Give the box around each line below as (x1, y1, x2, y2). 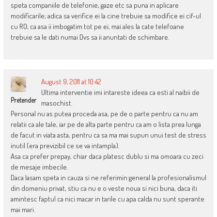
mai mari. (10, 204, 35, 214)
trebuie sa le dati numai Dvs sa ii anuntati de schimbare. (10, 32, 170, 42)
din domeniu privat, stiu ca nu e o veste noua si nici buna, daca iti (10, 183, 197, 193)
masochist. (41, 98, 73, 108)
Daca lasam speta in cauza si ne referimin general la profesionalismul (10, 172, 206, 182)
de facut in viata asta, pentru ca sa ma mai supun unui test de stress (10, 130, 206, 139)
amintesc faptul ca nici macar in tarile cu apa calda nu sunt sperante (10, 194, 204, 203)
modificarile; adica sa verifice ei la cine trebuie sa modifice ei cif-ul (10, 11, 201, 20)
